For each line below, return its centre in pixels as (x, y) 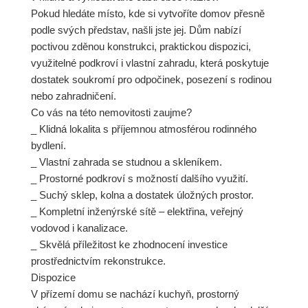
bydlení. (48, 146)
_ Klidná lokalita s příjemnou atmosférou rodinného (144, 129)
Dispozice (53, 278)
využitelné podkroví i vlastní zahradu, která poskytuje (150, 63)
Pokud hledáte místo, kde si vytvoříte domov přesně (148, 14)
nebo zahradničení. (74, 96)
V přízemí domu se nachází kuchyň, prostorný (135, 294)
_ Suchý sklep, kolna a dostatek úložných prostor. (142, 195)
